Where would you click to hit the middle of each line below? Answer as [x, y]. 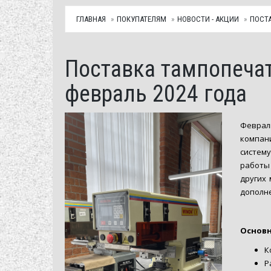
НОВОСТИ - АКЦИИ [208, 19]
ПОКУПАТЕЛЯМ [142, 19]
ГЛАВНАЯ [91, 19]
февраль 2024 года [156, 93]
